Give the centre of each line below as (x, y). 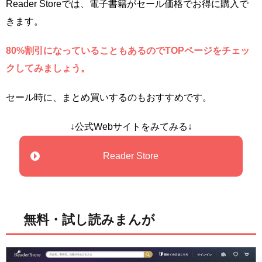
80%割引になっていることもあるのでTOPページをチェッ (128, 50)
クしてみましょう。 (48, 68)
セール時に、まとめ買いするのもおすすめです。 (109, 97)
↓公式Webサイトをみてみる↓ (131, 126)
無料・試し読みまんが (89, 219)
